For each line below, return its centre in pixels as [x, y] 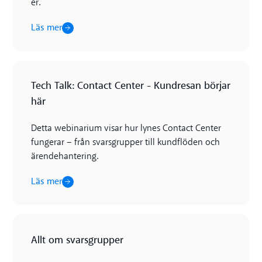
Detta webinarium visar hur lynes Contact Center [126, 128]
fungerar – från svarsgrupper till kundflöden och [125, 142]
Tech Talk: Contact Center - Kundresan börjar [130, 86]
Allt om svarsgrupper [77, 240]
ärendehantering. [64, 156]
